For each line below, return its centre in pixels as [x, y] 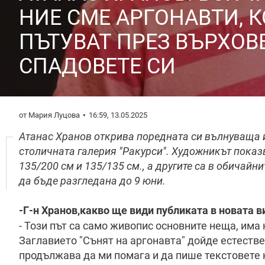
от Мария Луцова [49, 115]
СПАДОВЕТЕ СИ [97, 66]
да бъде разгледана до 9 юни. [92, 181]
